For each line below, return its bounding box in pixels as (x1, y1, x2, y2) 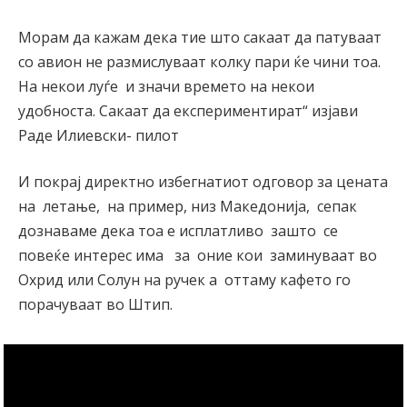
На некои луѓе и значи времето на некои (18, 75, 314, 96)
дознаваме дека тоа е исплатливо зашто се (18, 221, 338, 242)
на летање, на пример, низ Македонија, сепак (18, 196, 357, 217)
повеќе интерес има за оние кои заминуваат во (18, 245, 377, 266)
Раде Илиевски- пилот (18, 124, 179, 145)
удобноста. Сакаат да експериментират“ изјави (18, 100, 358, 121)
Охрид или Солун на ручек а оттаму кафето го (18, 270, 351, 291)
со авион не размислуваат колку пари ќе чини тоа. (18, 51, 381, 72)
